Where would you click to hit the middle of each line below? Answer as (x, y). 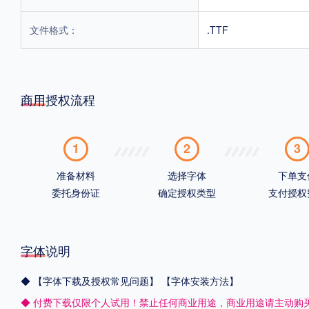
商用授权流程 (58, 99)
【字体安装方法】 (200, 280)
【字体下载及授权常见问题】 (97, 280)
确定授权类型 (187, 192)
